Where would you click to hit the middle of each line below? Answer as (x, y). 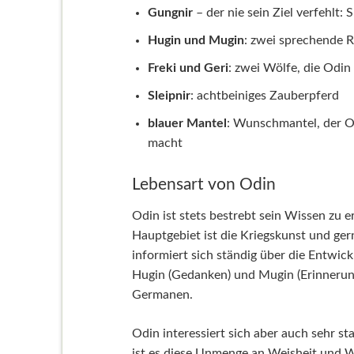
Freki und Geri (188, 68)
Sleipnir (169, 95)
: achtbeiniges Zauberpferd (264, 95)
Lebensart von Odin (203, 184)
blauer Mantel (187, 123)
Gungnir (170, 12)
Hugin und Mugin (196, 40)
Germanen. (162, 294)
